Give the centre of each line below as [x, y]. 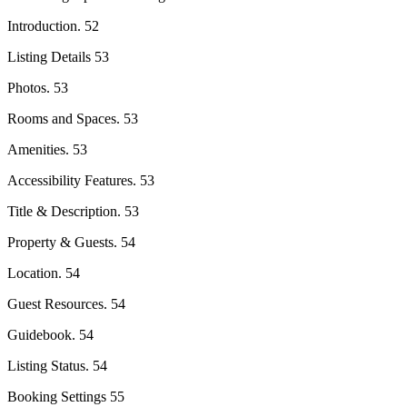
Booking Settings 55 [66, 396]
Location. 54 [44, 273]
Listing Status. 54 [57, 365]
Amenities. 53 [47, 149]
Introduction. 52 [53, 25]
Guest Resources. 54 [66, 303]
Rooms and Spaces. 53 [73, 118]
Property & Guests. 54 [71, 242]
